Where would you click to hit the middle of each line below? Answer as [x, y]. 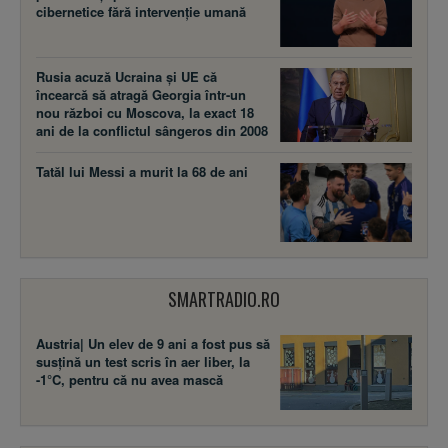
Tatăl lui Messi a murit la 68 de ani [142, 172]
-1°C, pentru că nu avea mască [129, 380]
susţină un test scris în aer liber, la [143, 362]
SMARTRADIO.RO [224, 299]
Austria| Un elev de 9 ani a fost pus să [153, 344]
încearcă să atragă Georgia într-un [141, 95]
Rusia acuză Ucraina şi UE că [126, 77]
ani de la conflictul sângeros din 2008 [152, 131]
